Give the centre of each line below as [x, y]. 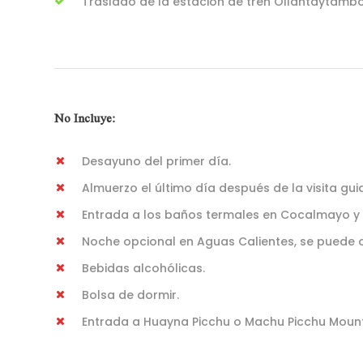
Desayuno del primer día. [156, 161]
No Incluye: [85, 117]
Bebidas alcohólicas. [143, 268]
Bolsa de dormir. [130, 295]
